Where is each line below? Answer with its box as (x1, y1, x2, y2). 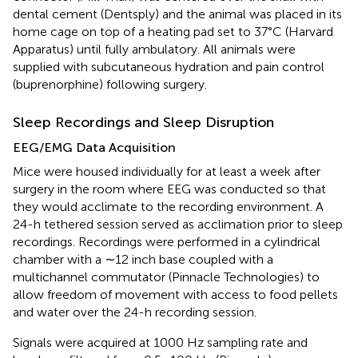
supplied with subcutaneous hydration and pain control (13, 58, 324, 74)
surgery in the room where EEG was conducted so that (13, 181, 326, 197)
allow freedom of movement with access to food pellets (13, 286, 338, 302)
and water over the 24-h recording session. (13, 304, 257, 320)
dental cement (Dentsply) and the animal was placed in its (13, 6, 342, 22)
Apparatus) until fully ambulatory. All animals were (13, 41, 296, 57)
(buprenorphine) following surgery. (13, 76, 207, 92)
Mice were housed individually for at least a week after (13, 163, 320, 179)
